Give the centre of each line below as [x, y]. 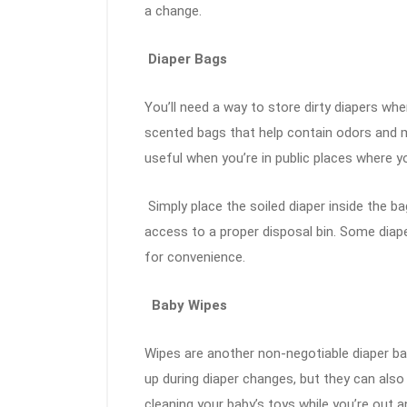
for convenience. [195, 258]
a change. [173, 11]
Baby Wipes [188, 306]
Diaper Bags [186, 60]
